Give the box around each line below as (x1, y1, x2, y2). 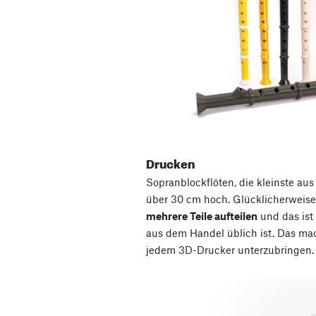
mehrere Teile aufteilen (146, 209, 257, 222)
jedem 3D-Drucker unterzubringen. (146, 243, 314, 256)
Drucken (146, 152, 195, 171)
